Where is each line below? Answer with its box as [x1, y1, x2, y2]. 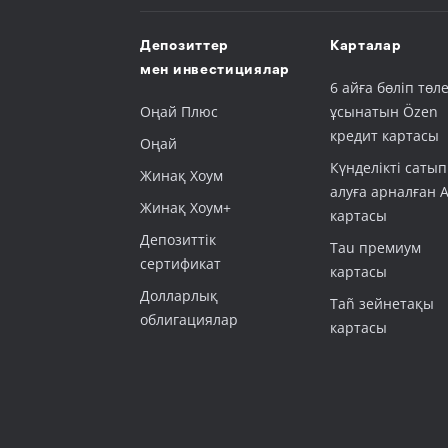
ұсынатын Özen [329, 102, 438, 121]
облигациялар [140, 310, 239, 329]
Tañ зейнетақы [329, 294, 434, 313]
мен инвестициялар [140, 64, 290, 79]
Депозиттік [140, 230, 217, 249]
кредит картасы [329, 126, 439, 145]
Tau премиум [329, 238, 421, 257]
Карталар [329, 40, 402, 55]
